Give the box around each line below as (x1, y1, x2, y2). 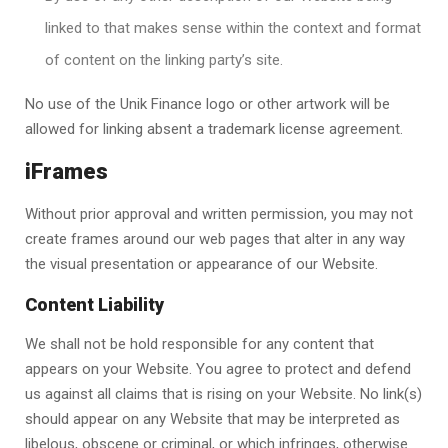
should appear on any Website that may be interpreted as (25, 410, 400, 428)
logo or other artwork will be (202, 95, 390, 113)
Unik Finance (120, 95, 202, 113)
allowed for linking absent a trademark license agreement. (25, 120, 403, 138)
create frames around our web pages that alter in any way (25, 230, 405, 248)
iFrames (25, 159, 108, 184)
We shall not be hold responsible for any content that (25, 335, 374, 353)
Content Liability (25, 294, 164, 315)
